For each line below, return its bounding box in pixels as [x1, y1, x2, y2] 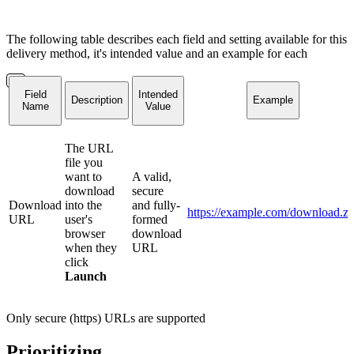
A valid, [132, 170, 171, 184]
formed [132, 213, 168, 227]
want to [65, 170, 102, 184]
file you [65, 156, 103, 170]
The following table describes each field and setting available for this [6, 32, 347, 47]
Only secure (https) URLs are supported [6, 311, 205, 326]
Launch [65, 269, 107, 284]
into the [65, 198, 102, 213]
